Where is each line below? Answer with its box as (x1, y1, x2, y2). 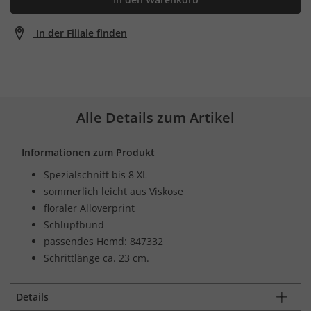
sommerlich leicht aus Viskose (44, 184, 183, 198)
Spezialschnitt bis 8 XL (44, 167, 147, 181)
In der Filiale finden (36, 26, 127, 40)
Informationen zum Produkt (22, 145, 155, 159)
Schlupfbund (44, 217, 104, 231)
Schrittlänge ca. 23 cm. (44, 251, 149, 264)
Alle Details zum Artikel (76, 108, 235, 127)
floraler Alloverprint (44, 201, 135, 215)
